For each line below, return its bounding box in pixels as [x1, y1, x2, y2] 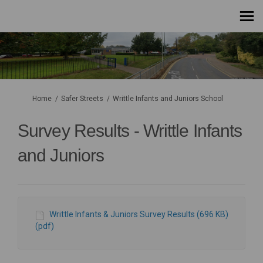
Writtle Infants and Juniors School [113, 95, 223, 103]
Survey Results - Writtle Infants [18, 121, 242, 141]
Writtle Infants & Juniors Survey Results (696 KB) [49, 210, 228, 220]
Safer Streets [61, 95, 103, 103]
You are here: [8, 94, 51, 103]
